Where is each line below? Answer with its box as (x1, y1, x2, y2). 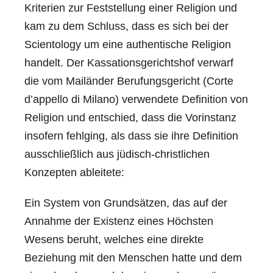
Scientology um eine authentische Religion (24, 38, 231, 51)
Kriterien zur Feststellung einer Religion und (24, 1, 237, 14)
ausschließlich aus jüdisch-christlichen (24, 147, 210, 160)
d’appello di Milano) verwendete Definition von (24, 93, 248, 105)
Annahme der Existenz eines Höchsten (24, 214, 213, 227)
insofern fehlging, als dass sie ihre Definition (24, 129, 238, 142)
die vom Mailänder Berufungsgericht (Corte (24, 74, 233, 87)
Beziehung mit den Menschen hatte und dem (24, 251, 242, 264)
